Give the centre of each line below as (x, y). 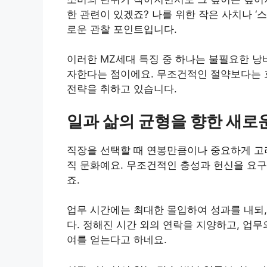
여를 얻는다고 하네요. (117, 240)
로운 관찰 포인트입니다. (122, 29)
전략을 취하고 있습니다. (122, 89)
